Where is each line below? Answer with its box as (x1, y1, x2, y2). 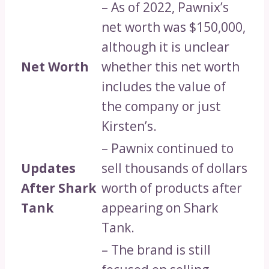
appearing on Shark (101, 199, 218, 217)
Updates (21, 160, 76, 177)
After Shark (21, 180, 96, 197)
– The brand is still (101, 241, 211, 259)
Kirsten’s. (101, 118, 157, 135)
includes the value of (101, 78, 226, 95)
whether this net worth (101, 58, 240, 76)
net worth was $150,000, (101, 19, 246, 36)
